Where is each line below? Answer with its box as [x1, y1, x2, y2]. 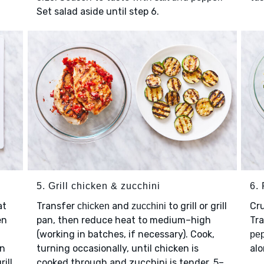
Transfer [36, 200, 77, 212]
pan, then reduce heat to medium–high [36, 214, 211, 226]
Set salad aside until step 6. [36, 6, 159, 18]
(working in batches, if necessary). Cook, [36, 228, 214, 240]
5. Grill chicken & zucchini [36, 180, 160, 191]
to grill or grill [166, 200, 227, 212]
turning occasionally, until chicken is [36, 242, 199, 254]
